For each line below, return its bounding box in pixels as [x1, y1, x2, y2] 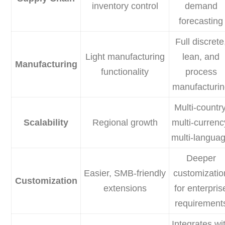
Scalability [24, 118, 69, 128]
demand [184, 1, 217, 12]
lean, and [182, 52, 220, 62]
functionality [101, 67, 149, 77]
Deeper [186, 153, 216, 164]
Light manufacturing [85, 52, 165, 62]
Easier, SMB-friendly [84, 168, 166, 179]
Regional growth [92, 118, 158, 128]
